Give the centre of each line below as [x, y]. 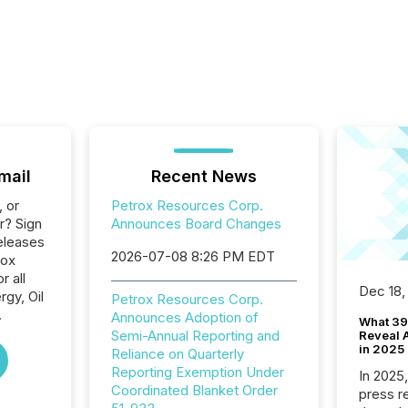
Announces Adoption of [184, 317]
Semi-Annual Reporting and [195, 336]
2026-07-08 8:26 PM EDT [193, 256]
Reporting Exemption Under [197, 372]
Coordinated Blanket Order [194, 390]
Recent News [204, 176]
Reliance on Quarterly [177, 354]
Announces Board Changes [196, 224]
